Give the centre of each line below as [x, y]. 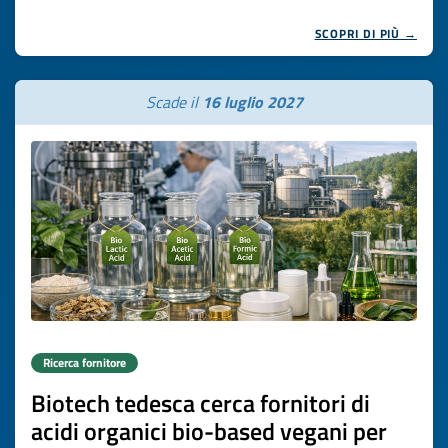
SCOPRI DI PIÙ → [365, 33]
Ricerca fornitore [84, 362]
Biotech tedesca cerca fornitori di [200, 403]
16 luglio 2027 [252, 102]
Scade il [173, 102]
